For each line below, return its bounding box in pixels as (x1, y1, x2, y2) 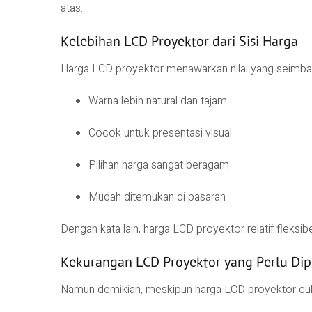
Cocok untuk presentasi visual (88, 125, 232, 142)
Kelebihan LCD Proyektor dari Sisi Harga (61, 31, 298, 50)
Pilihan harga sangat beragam (88, 157, 229, 174)
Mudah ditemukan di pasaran (88, 189, 226, 206)
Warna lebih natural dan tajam (88, 93, 227, 110)
